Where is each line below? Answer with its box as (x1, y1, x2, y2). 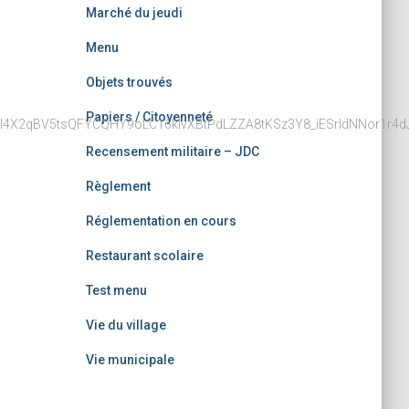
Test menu (85, 283, 147, 298)
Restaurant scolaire (85, 248, 204, 263)
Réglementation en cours (85, 214, 236, 228)
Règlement (85, 179, 151, 194)
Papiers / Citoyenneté (85, 110, 213, 124)
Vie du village (85, 318, 166, 332)
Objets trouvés (85, 75, 173, 89)
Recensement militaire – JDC (85, 144, 259, 159)
